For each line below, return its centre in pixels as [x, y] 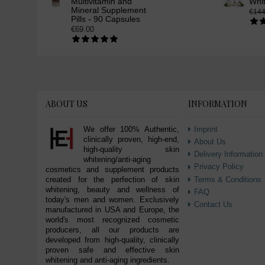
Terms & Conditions [228, 179]
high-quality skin [131, 150]
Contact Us [213, 204]
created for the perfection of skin [112, 180]
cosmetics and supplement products [112, 170]
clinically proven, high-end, [131, 140]
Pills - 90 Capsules [106, 19]
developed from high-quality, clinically [112, 240]
